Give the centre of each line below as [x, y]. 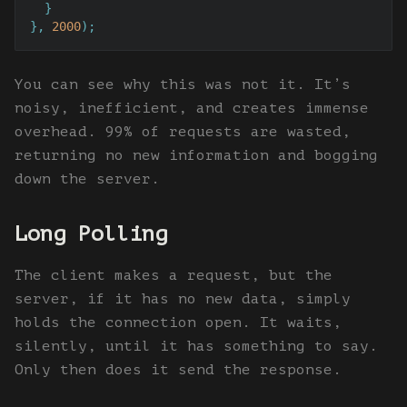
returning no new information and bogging [196, 156]
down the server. [87, 179]
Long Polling [91, 234]
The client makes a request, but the [174, 276]
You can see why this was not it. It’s [183, 85]
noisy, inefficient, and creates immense [192, 109]
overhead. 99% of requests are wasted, [183, 132]
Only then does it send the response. [178, 370]
